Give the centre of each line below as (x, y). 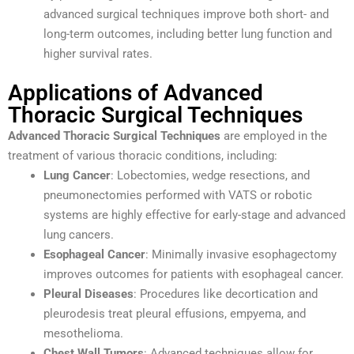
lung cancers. (79, 234)
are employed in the (274, 136)
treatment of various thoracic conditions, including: (143, 155)
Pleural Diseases (88, 294)
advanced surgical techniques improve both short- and (186, 15)
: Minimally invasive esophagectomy (241, 254)
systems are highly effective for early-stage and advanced (194, 215)
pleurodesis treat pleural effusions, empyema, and (175, 313)
